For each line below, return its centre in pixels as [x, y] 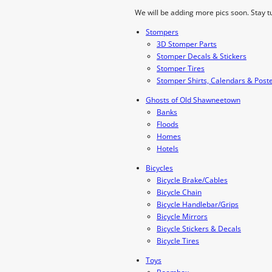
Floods [168, 124]
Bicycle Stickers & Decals [199, 229]
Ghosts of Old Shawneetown [193, 100]
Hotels [168, 148]
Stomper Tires [181, 68]
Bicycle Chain [179, 192]
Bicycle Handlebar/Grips [198, 204]
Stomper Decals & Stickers [202, 56]
